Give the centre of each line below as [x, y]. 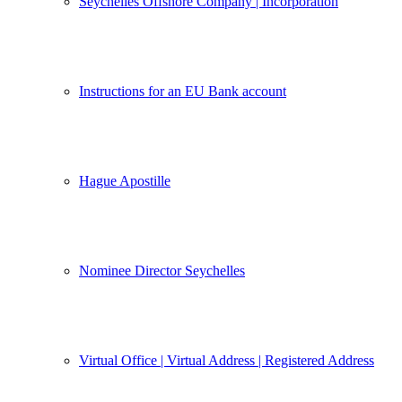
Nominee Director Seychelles [162, 271]
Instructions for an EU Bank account [183, 91]
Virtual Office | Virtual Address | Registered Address [227, 360]
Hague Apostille [125, 181]
